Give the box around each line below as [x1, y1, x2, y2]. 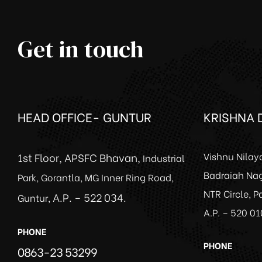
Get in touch [18, 33, 144, 65]
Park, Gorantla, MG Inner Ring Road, [18, 170, 174, 184]
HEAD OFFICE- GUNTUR [18, 107, 151, 126]
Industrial [143, 150, 185, 164]
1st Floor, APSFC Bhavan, [18, 149, 143, 165]
